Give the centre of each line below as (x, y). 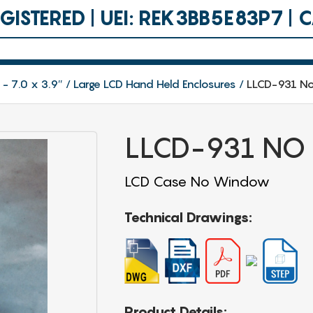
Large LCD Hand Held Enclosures (155, 83)
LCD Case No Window (197, 181)
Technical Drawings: (188, 217)
